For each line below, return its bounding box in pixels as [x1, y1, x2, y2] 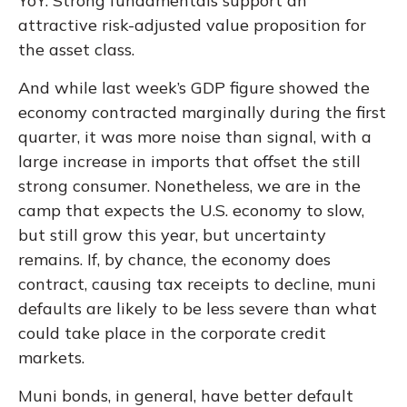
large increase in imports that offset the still [18, 150, 361, 172]
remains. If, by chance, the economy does [18, 248, 331, 270]
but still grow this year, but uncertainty [18, 223, 326, 245]
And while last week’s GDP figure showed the [18, 76, 370, 98]
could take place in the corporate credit [18, 322, 326, 343]
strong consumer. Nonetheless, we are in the [18, 174, 361, 196]
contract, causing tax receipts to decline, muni [18, 273, 376, 294]
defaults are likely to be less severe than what [18, 297, 377, 319]
